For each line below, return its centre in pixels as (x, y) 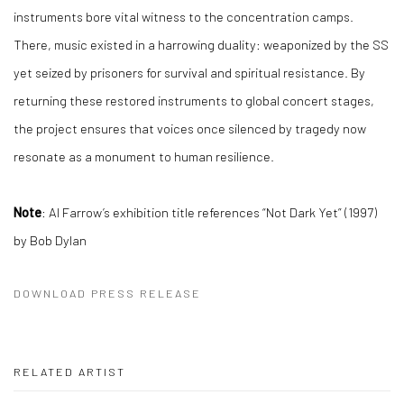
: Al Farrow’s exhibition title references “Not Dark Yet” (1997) (209, 212)
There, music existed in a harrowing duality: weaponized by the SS (201, 44)
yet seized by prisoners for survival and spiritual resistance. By (189, 72)
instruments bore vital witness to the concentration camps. (184, 16)
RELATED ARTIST (69, 372)
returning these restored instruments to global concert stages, (194, 100)
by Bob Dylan (50, 240)
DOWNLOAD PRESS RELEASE (107, 293)
